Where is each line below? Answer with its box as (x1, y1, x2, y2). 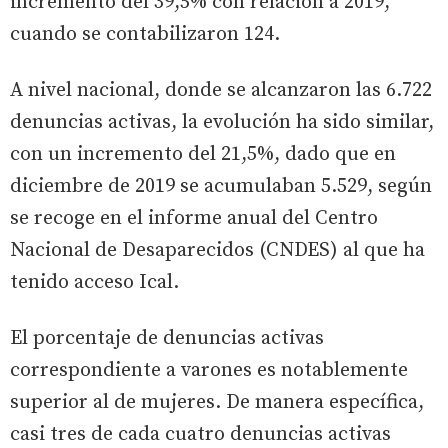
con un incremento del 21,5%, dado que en (10, 141, 396, 167)
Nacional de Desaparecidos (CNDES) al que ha (10, 237, 425, 263)
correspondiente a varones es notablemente (10, 357, 408, 383)
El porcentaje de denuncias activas (10, 325, 324, 351)
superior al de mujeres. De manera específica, (10, 389, 424, 415)
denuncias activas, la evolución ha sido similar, (10, 109, 434, 135)
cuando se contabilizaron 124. (10, 21, 280, 47)
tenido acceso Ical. (10, 269, 179, 295)
